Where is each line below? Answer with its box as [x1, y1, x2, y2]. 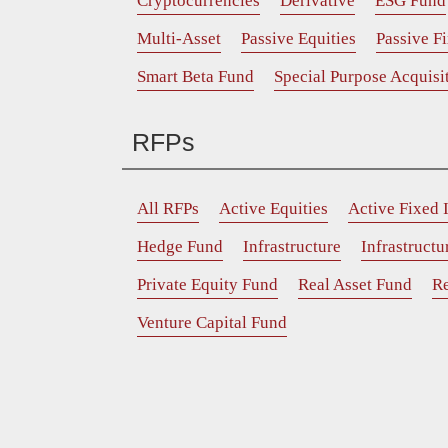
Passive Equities [241, 28, 356, 48]
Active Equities [219, 198, 328, 218]
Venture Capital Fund [137, 312, 287, 332]
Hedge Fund [137, 236, 223, 256]
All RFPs [137, 198, 199, 218]
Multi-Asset [137, 28, 221, 48]
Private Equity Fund [137, 274, 278, 294]
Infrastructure [243, 236, 341, 256]
